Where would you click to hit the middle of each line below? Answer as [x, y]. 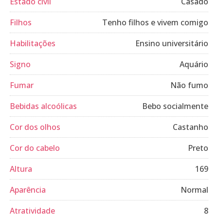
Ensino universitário [172, 43]
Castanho [191, 127]
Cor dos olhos [35, 127]
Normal [194, 190]
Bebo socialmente [175, 106]
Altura [21, 169]
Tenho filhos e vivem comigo [155, 22]
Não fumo [189, 85]
